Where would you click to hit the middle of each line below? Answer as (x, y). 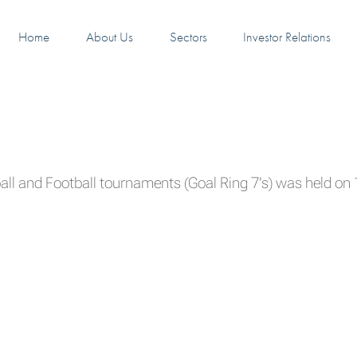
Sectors (188, 36)
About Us (109, 36)
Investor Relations (287, 36)
